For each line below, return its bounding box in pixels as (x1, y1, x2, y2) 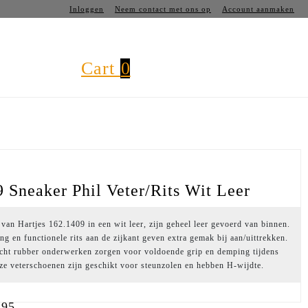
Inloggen (69, 5, 104, 13)
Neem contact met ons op (115, 5, 211, 13)
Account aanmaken (222, 5, 294, 13)
